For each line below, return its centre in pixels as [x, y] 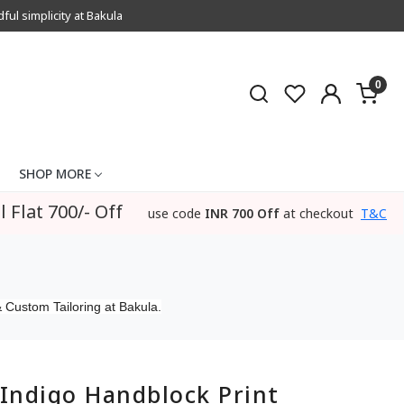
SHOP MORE [55, 173]
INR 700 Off [242, 214]
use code [174, 214]
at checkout [318, 214]
